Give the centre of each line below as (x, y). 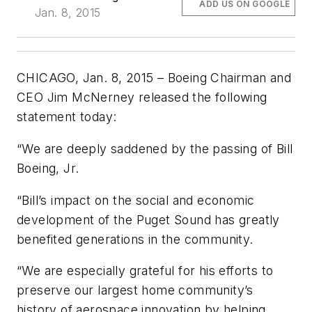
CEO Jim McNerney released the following (142, 97)
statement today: (71, 117)
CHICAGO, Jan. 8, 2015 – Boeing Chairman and (154, 78)
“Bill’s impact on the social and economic (136, 200)
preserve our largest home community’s (135, 290)
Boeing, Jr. (48, 169)
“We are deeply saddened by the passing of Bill (155, 149)
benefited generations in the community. (135, 239)
